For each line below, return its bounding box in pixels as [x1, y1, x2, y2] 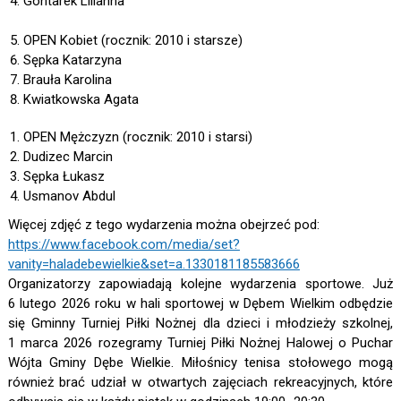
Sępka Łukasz [22, 168, 105, 185]
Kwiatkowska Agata [22, 91, 139, 108]
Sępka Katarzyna [22, 52, 122, 69]
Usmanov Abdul [22, 188, 115, 205]
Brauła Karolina [22, 72, 112, 89]
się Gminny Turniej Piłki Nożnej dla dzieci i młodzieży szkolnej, [7, 315, 394, 332]
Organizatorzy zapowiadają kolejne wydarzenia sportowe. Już [7, 276, 394, 293]
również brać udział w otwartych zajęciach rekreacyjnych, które [7, 374, 394, 391]
